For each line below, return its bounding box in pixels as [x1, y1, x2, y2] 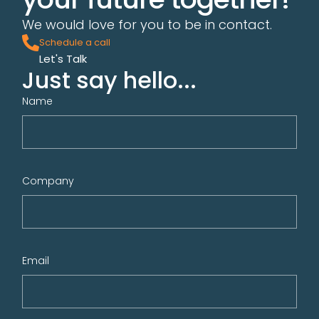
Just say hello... [22, 63, 197, 96]
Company [22, 173, 75, 188]
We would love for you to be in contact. [22, 15, 273, 33]
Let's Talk [39, 51, 88, 66]
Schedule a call [39, 35, 111, 49]
